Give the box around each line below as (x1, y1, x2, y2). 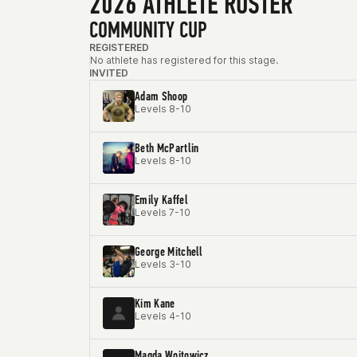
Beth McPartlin (135, 140, 199, 155)
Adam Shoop (135, 88, 188, 104)
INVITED (89, 67, 128, 79)
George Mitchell (135, 244, 203, 259)
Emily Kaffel (135, 192, 188, 207)
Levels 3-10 (135, 258, 191, 270)
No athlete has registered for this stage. (90, 54, 278, 66)
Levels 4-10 (135, 310, 191, 322)
